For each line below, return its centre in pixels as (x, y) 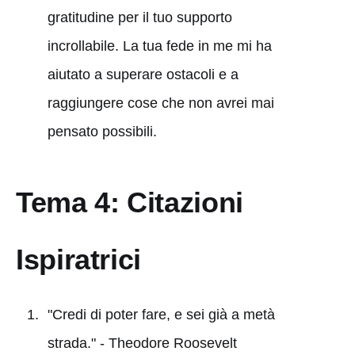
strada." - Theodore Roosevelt (142, 343)
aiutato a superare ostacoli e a (143, 74)
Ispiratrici (79, 259)
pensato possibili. (102, 131)
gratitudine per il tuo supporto (139, 17)
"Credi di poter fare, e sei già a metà (161, 314)
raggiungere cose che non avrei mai (160, 103)
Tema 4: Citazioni (130, 202)
